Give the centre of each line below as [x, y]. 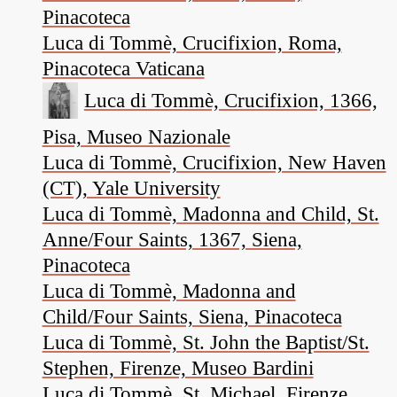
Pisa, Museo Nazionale [136, 136]
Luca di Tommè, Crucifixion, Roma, [192, 43]
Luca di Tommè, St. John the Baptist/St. [206, 342]
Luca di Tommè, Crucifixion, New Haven [214, 162]
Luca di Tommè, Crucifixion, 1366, [230, 101]
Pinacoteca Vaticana [123, 69]
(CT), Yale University [131, 187]
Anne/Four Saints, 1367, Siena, [172, 239]
